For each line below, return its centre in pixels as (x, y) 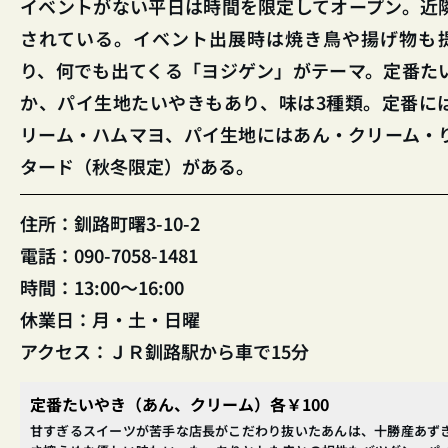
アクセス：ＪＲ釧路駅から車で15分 (164, 351)
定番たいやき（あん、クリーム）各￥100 (179, 404)
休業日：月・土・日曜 (110, 319)
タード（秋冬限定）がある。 (137, 166)
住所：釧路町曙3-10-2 (110, 223)
